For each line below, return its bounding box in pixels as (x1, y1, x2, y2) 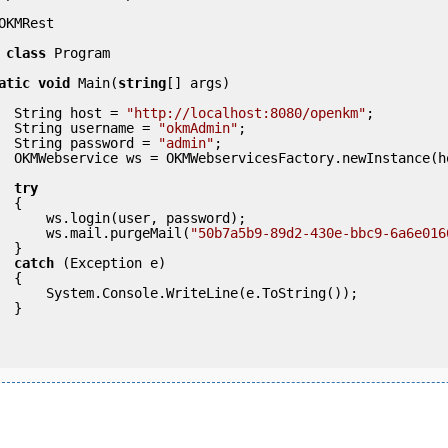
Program (46, 44, 110, 61)
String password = (14, 134, 158, 151)
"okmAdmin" (158, 119, 238, 136)
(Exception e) (54, 254, 166, 271)
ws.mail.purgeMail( (46, 224, 190, 241)
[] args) (166, 74, 230, 91)
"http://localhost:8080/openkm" (126, 104, 366, 121)
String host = (14, 104, 126, 121)
